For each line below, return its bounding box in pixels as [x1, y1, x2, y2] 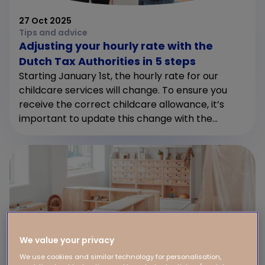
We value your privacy [20, 234, 115, 247]
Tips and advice [19, 27, 88, 38]
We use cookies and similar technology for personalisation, [20, 252, 222, 262]
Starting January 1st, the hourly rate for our [19, 69, 218, 83]
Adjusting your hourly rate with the [19, 38, 213, 53]
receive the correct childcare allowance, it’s [19, 98, 224, 111]
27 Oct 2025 [19, 15, 72, 27]
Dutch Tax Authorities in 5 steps [19, 54, 196, 69]
